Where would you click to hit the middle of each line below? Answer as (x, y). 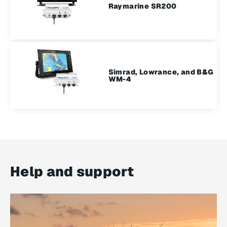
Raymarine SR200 (142, 6)
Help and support (72, 172)
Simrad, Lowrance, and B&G (161, 72)
